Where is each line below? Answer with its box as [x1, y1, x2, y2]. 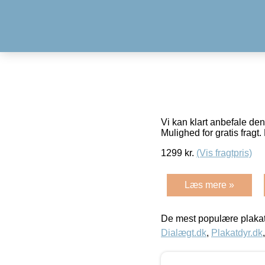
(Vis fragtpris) [196, 147, 252, 158]
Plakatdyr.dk [211, 227, 263, 238]
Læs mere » [185, 179, 234, 190]
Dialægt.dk [161, 227, 206, 238]
